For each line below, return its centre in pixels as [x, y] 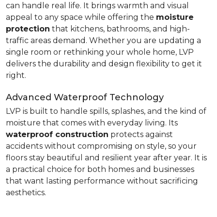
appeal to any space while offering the [81, 17]
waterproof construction [57, 134]
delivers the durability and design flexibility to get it [104, 64]
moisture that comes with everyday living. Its [92, 123]
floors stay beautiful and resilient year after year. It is [106, 158]
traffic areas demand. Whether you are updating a [103, 40]
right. [16, 75]
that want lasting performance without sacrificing [102, 181]
